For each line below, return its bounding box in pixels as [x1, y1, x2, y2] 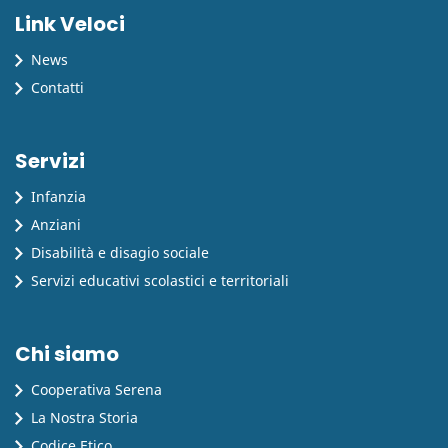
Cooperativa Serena [31, 379, 163, 399]
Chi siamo [15, 339, 119, 368]
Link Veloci [15, 9, 125, 38]
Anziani [31, 214, 82, 234]
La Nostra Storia [31, 407, 139, 427]
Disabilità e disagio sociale [31, 242, 210, 262]
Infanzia [31, 186, 87, 206]
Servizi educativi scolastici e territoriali [31, 270, 290, 290]
